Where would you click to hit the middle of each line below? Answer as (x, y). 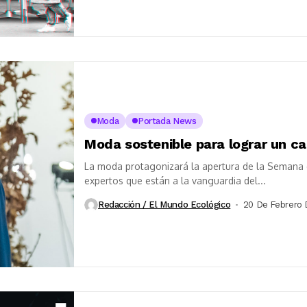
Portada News (167, 121)
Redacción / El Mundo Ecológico (164, 205)
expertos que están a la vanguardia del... (175, 180)
